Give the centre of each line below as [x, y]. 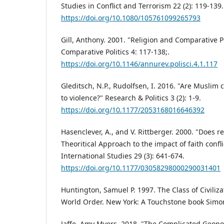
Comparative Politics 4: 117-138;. [115, 52]
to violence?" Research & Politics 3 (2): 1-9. [131, 98]
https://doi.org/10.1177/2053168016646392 [133, 110]
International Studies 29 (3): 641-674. [123, 156]
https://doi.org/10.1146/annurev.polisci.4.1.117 [139, 64]
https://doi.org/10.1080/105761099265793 [131, 18]
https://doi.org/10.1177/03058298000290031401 [141, 168]
